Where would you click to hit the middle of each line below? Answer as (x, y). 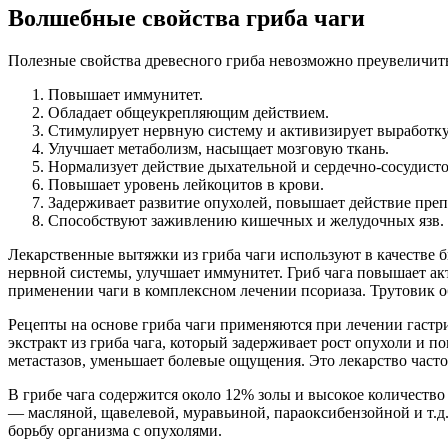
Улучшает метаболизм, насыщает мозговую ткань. (218, 149)
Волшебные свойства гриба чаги (186, 18)
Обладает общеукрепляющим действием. (188, 113)
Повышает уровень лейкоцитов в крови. (186, 185)
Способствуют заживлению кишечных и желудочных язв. (246, 221)
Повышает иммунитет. (125, 95)
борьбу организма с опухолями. (115, 431)
